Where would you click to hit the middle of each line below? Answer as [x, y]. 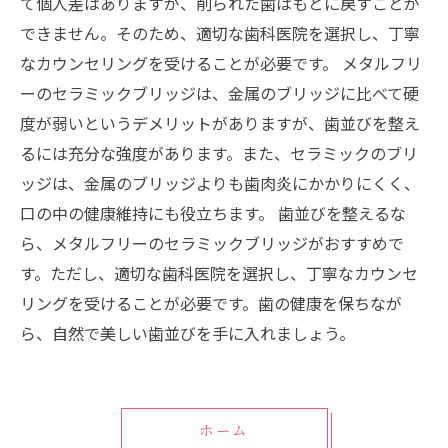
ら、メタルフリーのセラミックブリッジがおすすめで [212, 243]
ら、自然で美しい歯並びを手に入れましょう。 [187, 333]
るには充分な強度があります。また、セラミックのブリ [219, 153]
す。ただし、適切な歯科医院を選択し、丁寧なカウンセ [219, 273]
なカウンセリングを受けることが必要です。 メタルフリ [221, 63]
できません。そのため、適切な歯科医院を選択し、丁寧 [220, 33]
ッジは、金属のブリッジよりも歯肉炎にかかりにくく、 [220, 183]
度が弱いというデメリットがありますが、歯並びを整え [220, 123]
